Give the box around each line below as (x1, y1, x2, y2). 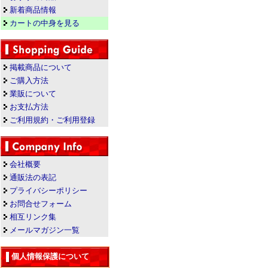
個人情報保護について (11, 252, 89, 261)
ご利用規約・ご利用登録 (10, 115, 95, 124)
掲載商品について (10, 63, 72, 72)
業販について (10, 89, 56, 98)
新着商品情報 (10, 5, 56, 14)
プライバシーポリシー (10, 186, 87, 195)
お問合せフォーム (10, 199, 72, 208)
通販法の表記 (10, 173, 56, 182)
